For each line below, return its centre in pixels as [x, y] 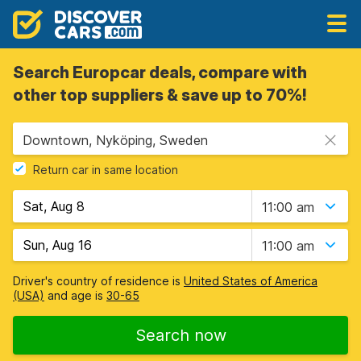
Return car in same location [106, 170]
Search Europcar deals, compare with [160, 73]
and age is [75, 295]
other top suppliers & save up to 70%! [160, 95]
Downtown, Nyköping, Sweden [115, 140]
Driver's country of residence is [98, 281]
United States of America [251, 281]
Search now [180, 335]
